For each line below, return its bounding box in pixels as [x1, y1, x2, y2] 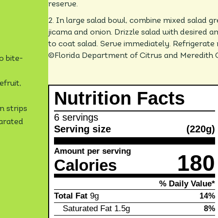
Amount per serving [54, 146, 131, 156]
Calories [54, 156, 117, 175]
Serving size [54, 124, 111, 135]
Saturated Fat [63, 204, 112, 214]
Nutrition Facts [54, 88, 185, 109]
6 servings [54, 112, 99, 123]
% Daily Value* [159, 179, 216, 188]
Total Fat [54, 191, 88, 200]
